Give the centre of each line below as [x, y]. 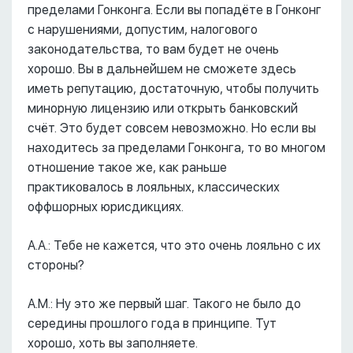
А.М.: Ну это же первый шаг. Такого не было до [164, 304]
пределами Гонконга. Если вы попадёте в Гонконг [175, 10]
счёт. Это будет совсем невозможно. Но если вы [172, 128]
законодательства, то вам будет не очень [153, 49]
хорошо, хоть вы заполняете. [113, 343]
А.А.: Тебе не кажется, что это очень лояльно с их [174, 245]
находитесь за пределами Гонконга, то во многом [176, 148]
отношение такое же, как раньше [127, 167]
